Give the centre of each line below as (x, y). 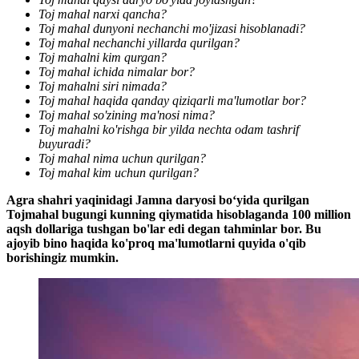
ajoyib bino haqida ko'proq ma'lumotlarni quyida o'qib (156, 244)
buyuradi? (65, 144)
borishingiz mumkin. (63, 258)
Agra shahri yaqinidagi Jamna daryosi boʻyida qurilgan (158, 200)
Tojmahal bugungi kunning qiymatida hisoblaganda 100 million (179, 215)
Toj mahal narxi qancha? (104, 14)
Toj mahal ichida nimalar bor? (118, 72)
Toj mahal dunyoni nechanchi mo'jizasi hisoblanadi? (172, 29)
